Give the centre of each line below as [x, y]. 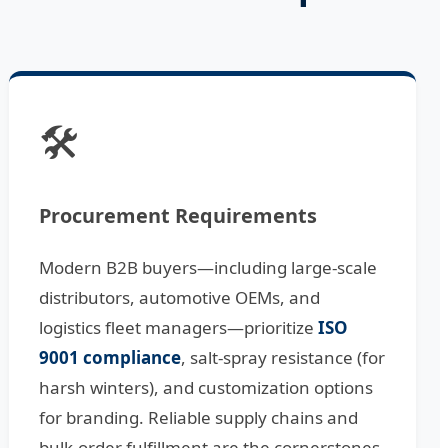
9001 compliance [110, 358]
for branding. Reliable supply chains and [199, 418]
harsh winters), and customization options [206, 388]
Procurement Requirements [178, 216]
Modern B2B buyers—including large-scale [208, 268]
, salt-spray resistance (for [283, 358]
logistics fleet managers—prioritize [179, 328]
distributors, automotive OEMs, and [180, 298]
